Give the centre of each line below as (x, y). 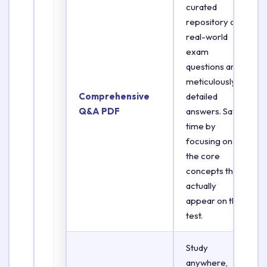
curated (201, 7)
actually (201, 186)
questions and (213, 66)
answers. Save (214, 111)
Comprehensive (114, 96)
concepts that (213, 171)
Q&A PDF (99, 111)
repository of (212, 22)
